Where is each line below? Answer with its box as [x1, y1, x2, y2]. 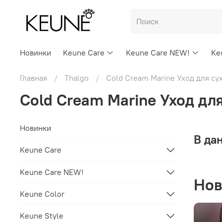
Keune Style [20, 210, 63, 221]
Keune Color [20, 188, 64, 199]
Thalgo [64, 73, 89, 83]
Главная [20, 73, 47, 83]
